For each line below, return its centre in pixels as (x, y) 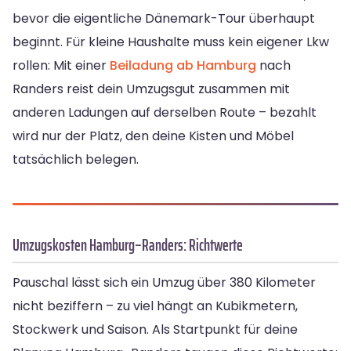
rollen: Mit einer (61, 66)
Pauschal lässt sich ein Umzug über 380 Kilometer (164, 283)
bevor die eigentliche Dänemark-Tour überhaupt (164, 19)
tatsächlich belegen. (76, 160)
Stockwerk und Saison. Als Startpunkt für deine (155, 330)
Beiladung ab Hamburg (183, 66)
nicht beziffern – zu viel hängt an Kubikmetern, (155, 306)
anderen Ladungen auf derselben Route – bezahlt (165, 113)
